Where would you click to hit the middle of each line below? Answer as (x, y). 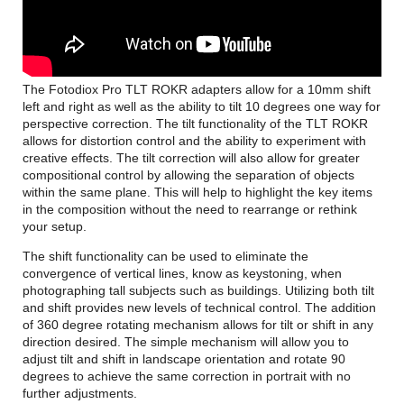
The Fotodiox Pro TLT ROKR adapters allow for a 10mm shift (197, 89)
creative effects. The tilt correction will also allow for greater (192, 157)
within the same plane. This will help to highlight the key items (198, 192)
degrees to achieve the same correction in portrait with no (187, 376)
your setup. (55, 226)
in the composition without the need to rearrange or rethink (190, 209)
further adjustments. (80, 393)
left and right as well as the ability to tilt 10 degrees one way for (202, 106)
